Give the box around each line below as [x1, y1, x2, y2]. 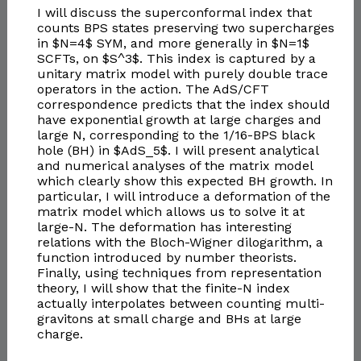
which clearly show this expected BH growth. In [36, 173, 333, 189]
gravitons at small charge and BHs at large [36, 311, 301, 327]
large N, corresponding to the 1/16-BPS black [36, 127, 315, 143]
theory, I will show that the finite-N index [36, 280, 290, 297]
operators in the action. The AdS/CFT [36, 81, 269, 98]
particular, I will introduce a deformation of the [36, 189, 330, 205]
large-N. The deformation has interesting [36, 219, 292, 235]
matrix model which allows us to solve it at [36, 204, 305, 220]
